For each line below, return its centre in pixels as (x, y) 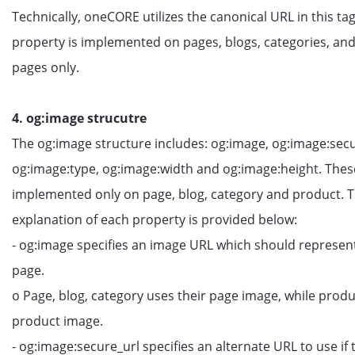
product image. (57, 321)
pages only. (46, 67)
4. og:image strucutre (79, 118)
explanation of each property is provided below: (155, 219)
